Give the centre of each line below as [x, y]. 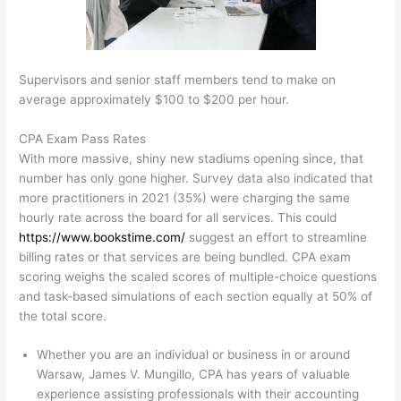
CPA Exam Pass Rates [83, 138]
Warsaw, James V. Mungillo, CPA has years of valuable [194, 375]
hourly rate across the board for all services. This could [178, 217]
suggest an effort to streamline [277, 237]
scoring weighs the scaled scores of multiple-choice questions [198, 276]
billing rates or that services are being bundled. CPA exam [185, 256]
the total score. [63, 316]
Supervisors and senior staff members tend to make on [178, 79]
